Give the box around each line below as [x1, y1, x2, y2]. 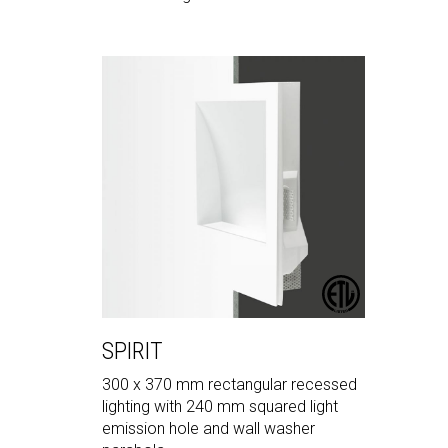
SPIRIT [102, 337, 163, 366]
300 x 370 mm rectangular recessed [102, 375, 357, 395]
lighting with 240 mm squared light [102, 397, 338, 417]
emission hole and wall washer [102, 419, 315, 439]
